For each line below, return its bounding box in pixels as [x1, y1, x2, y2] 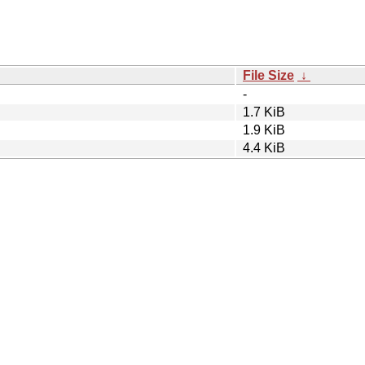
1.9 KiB [243, 122, 285, 137]
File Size [243, 68, 294, 82]
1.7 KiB [243, 104, 285, 119]
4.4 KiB [243, 140, 285, 155]
